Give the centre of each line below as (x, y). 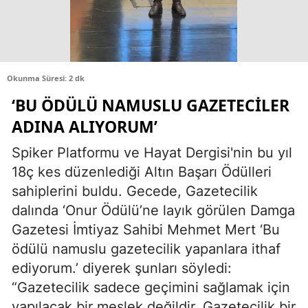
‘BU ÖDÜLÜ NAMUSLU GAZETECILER (151, 106)
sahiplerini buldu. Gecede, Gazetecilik (135, 191)
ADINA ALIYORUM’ (85, 127)
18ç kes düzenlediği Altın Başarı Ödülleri (142, 172)
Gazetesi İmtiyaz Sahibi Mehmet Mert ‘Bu (146, 230)
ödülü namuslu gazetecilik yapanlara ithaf (146, 249)
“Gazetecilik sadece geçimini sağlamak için (151, 288)
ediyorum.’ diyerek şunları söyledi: (122, 268)
